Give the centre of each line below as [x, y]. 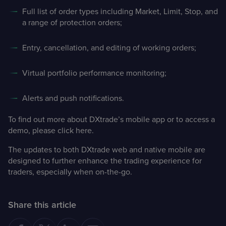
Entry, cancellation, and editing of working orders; [110, 48]
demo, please [33, 130]
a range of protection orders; [73, 22]
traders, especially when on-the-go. [72, 172]
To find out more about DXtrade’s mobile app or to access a [111, 119]
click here [75, 130]
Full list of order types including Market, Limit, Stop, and [120, 11]
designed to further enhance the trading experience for [105, 161]
